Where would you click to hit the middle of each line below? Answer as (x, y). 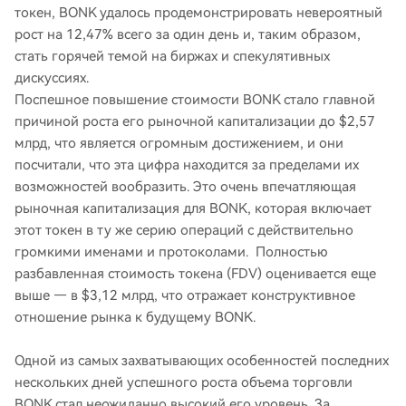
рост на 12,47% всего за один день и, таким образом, (188, 34)
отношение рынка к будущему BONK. (135, 317)
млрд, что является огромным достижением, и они (179, 143)
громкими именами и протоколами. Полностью (171, 252)
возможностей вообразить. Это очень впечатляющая (185, 187)
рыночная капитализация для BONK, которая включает (193, 208)
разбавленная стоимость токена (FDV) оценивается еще (195, 274)
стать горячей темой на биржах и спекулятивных (172, 56)
